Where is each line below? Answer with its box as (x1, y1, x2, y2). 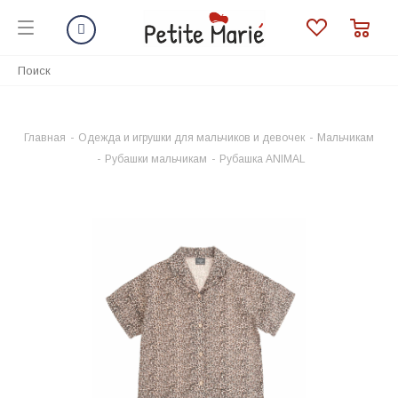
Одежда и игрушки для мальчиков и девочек (78, 131, 305, 144)
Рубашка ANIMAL (219, 153, 306, 165)
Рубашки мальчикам (105, 153, 207, 165)
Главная (24, 131, 66, 144)
